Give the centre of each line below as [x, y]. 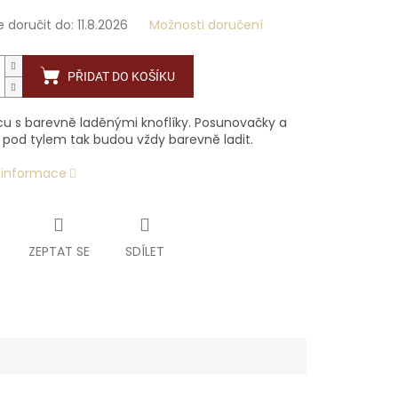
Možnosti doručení [206, 25]
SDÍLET [144, 252]
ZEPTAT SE [59, 252]
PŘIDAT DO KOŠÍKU [121, 77]
